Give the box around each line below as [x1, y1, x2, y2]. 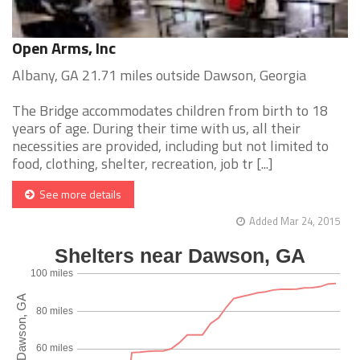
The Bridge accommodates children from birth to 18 [12, 100, 328, 122]
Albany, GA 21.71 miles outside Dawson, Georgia [12, 64, 306, 87]
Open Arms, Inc [12, 35, 116, 61]
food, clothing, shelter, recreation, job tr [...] [12, 153, 273, 175]
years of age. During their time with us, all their [12, 117, 301, 140]
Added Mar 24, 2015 [249, 213, 340, 230]
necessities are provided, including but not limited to [12, 135, 329, 157]
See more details [35, 186, 121, 203]
